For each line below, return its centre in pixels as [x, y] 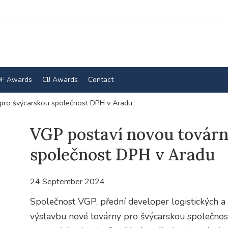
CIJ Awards [60, 79]
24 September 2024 [67, 182]
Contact [101, 79]
